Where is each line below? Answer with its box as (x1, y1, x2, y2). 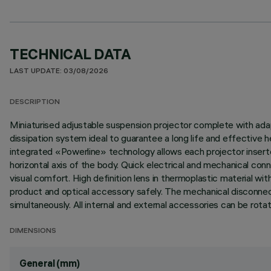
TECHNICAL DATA (10, 45, 131, 63)
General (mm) (19, 257, 80, 269)
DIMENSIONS (10, 227, 56, 235)
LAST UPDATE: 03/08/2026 (10, 68, 108, 76)
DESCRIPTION (10, 99, 60, 106)
